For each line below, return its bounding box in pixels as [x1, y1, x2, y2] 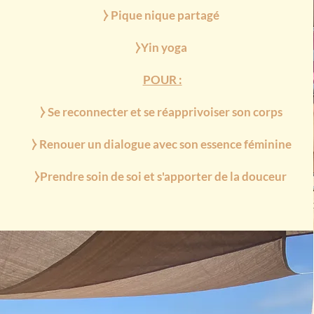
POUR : [142, 72, 182, 87]
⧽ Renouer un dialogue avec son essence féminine [31, 137, 294, 151]
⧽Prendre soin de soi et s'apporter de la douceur [34, 169, 291, 184]
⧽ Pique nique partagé [103, 8, 222, 22]
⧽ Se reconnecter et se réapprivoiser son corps [40, 104, 285, 119]
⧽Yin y [135, 40, 168, 55]
